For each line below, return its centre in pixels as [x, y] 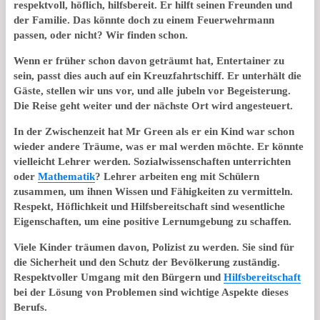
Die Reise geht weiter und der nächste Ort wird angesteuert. [153, 105]
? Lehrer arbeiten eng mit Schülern [177, 176]
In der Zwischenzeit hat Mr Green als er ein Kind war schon [154, 131]
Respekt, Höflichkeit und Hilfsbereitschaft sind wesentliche [149, 206]
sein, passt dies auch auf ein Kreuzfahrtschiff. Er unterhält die [157, 75]
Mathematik [66, 176]
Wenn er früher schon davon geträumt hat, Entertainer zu [149, 60]
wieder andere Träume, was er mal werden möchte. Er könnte [159, 146]
